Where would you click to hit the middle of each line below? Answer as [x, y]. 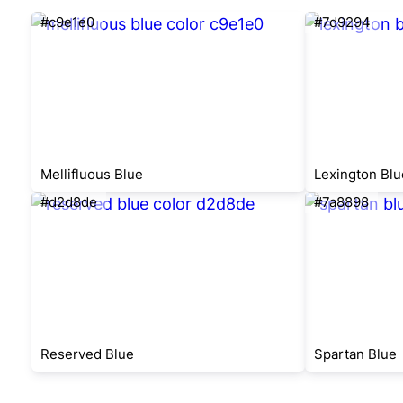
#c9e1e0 [67, 22]
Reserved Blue [87, 354]
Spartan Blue [355, 354]
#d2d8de [69, 202]
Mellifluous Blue [92, 174]
